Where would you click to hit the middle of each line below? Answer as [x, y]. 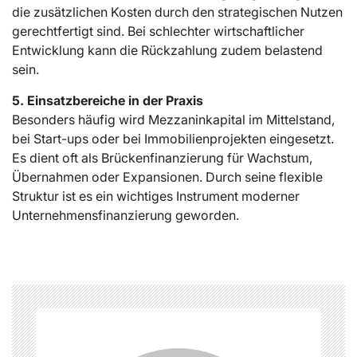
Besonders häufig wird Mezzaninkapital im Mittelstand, [173, 120]
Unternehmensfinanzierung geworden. [126, 215]
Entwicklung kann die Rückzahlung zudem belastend [167, 50]
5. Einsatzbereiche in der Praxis [108, 100]
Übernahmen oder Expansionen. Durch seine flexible [167, 177]
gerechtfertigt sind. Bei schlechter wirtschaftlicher [158, 31]
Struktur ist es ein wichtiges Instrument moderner [156, 196]
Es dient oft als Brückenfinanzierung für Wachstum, [162, 158]
